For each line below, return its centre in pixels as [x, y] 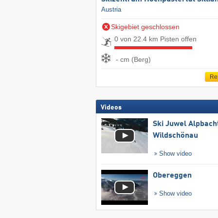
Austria [111, 10]
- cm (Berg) [133, 59]
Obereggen [172, 176]
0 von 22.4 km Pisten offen [155, 39]
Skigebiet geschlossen [145, 27]
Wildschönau [175, 136]
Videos [111, 108]
